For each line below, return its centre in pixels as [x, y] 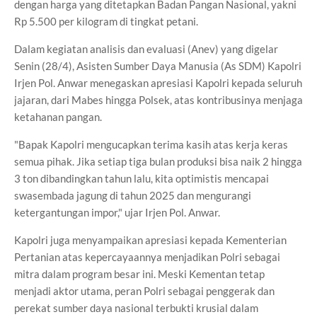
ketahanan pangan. [58, 117]
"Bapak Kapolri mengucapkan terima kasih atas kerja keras [151, 144]
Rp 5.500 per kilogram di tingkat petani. [106, 21]
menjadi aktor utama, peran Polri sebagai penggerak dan [144, 291]
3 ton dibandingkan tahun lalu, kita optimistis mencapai [142, 178]
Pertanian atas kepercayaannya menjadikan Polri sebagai [147, 257]
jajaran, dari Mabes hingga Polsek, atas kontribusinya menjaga [158, 100]
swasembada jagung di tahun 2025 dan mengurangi [133, 195]
